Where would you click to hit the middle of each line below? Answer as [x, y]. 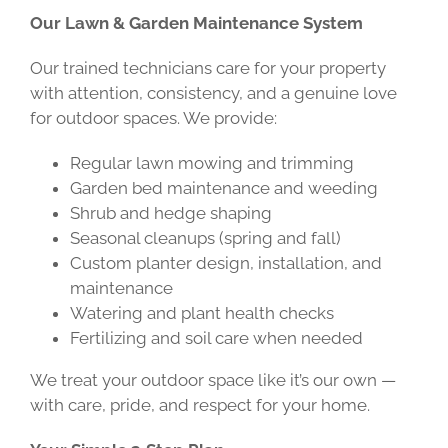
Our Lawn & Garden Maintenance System [196, 23]
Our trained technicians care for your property [207, 68]
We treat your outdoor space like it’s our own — [212, 380]
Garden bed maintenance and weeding [223, 188]
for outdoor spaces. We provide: [153, 118]
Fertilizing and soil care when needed [216, 338]
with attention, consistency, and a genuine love [213, 93]
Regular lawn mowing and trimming [211, 163]
